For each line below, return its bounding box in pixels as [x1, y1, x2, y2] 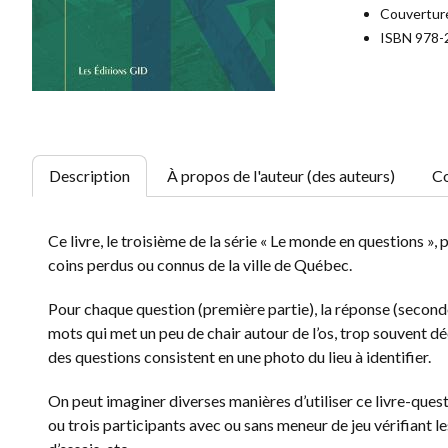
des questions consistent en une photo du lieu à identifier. [48, 347, 431, 366]
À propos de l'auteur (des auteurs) [167, 166, 395, 185]
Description [49, 166, 130, 185]
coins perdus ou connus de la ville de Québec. [48, 255, 352, 274]
